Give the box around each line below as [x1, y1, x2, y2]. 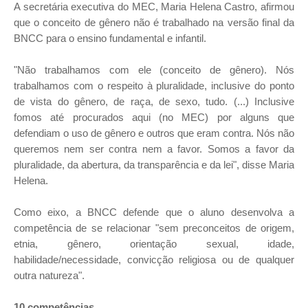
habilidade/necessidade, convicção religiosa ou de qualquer [14, 254, 294, 265]
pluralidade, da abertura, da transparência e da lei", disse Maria [14, 159, 294, 170]
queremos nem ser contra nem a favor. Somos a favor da [14, 143, 294, 155]
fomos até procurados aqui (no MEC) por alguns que [14, 111, 294, 123]
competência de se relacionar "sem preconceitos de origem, [14, 222, 294, 234]
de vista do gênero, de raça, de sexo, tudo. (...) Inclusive [14, 96, 294, 107]
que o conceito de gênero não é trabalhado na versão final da [14, 16, 294, 28]
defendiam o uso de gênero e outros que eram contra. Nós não [14, 127, 294, 139]
